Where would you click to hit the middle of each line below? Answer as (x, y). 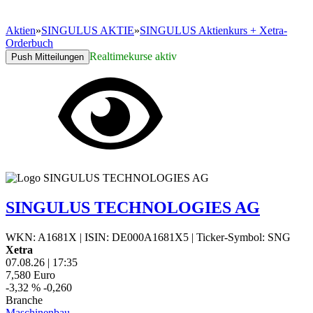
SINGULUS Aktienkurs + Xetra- (213, 30)
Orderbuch (29, 43)
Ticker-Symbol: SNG (243, 237)
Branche (24, 300)
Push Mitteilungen (48, 57)
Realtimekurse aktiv (133, 56)
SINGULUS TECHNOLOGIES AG (133, 207)
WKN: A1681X (41, 237)
